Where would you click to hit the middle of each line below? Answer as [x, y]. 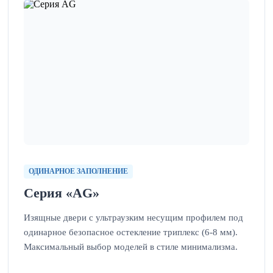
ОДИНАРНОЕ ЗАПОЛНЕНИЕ [78, 171]
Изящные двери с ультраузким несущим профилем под [133, 217]
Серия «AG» [61, 193]
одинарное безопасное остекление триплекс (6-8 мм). [130, 232]
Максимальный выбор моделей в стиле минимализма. [130, 246]
